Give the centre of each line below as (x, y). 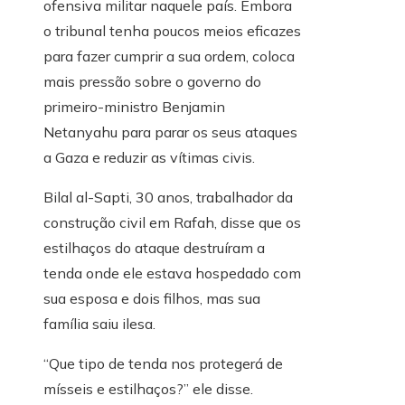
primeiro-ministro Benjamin (134, 107)
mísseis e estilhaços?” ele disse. (148, 389)
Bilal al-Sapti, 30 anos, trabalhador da (168, 198)
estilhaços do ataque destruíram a (154, 248)
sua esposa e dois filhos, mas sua (152, 299)
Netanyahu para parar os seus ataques (170, 132)
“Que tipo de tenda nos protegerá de (163, 364)
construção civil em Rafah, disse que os (172, 223)
